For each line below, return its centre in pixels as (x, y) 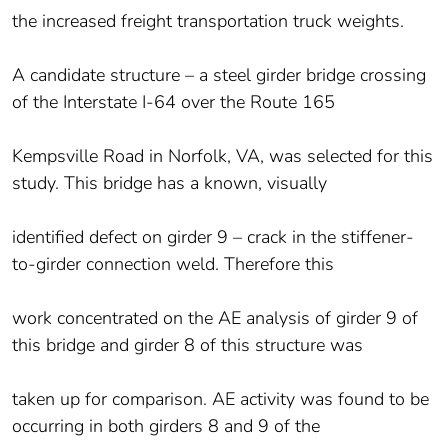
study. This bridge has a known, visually (169, 183)
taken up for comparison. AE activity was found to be (220, 399)
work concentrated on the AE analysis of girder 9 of (215, 318)
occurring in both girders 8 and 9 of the (166, 426)
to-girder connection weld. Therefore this (173, 264)
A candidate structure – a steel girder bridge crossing (219, 75)
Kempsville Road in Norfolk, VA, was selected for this (222, 156)
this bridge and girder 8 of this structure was (187, 345)
